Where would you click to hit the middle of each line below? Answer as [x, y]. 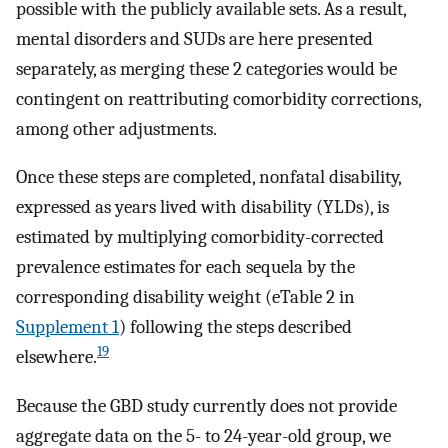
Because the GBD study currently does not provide [206, 406]
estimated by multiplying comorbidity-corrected [200, 237]
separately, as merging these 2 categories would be [206, 68]
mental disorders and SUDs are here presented [194, 38]
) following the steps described [235, 327]
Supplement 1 [67, 327]
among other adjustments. [116, 128]
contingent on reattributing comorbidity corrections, [218, 98]
